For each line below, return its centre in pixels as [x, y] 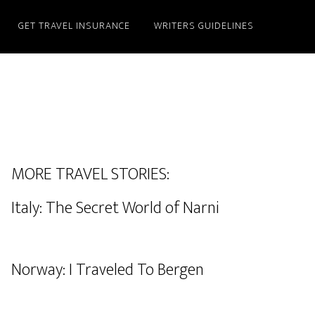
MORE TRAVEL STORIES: [90, 174]
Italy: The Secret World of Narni [115, 208]
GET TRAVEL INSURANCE [74, 26]
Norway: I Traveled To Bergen [108, 270]
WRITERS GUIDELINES [204, 26]
